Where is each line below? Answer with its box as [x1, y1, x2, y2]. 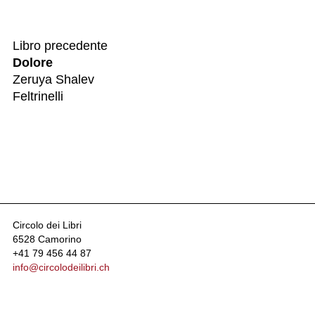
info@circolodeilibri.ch [13, 262, 110, 273]
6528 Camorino [13, 233, 82, 245]
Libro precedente [13, 39, 108, 53]
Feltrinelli [13, 89, 63, 103]
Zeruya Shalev [13, 72, 94, 86]
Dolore [13, 56, 53, 70]
